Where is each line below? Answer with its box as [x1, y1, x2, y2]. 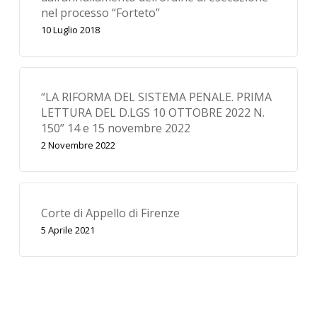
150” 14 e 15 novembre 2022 [40, 120, 190, 137]
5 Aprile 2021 [40, 223, 95, 236]
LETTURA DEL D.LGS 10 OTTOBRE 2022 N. [40, 105, 265, 121]
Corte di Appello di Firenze [40, 204, 180, 221]
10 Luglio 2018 [40, 23, 100, 37]
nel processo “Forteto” [40, 5, 160, 21]
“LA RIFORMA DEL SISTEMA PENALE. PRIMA [40, 89, 272, 105]
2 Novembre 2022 [40, 139, 115, 152]
